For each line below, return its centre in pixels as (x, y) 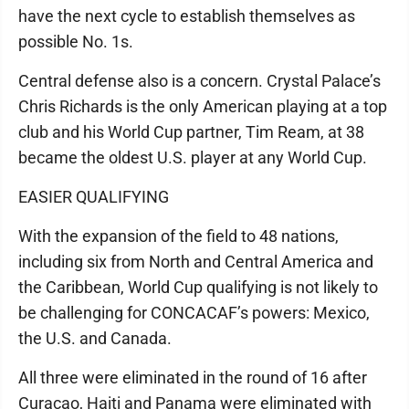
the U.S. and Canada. (95, 338)
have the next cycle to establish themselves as (187, 16)
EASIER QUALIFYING (94, 197)
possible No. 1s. (76, 42)
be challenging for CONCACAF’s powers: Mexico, (194, 313)
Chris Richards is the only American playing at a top (203, 106)
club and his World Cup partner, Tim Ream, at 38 (191, 132)
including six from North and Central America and (196, 262)
